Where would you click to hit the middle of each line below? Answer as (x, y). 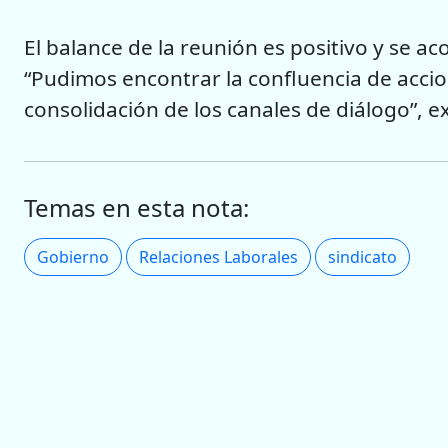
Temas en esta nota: (136, 207)
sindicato (362, 256)
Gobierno (73, 256)
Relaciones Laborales (218, 256)
